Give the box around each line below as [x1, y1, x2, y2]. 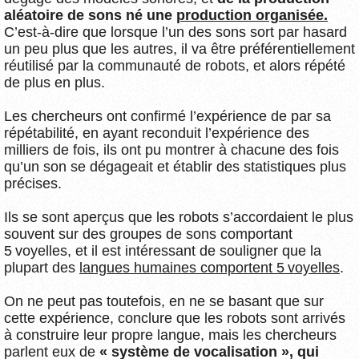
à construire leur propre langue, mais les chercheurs [4, 326, 337, 343]
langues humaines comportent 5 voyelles [79, 259, 340, 276]
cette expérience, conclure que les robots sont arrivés [4, 309, 345, 326]
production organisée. [176, 6, 328, 23]
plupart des [4, 259, 79, 276]
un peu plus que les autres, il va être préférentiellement [4, 40, 355, 57]
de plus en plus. [4, 74, 105, 91]
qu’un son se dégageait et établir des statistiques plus [4, 158, 346, 175]
